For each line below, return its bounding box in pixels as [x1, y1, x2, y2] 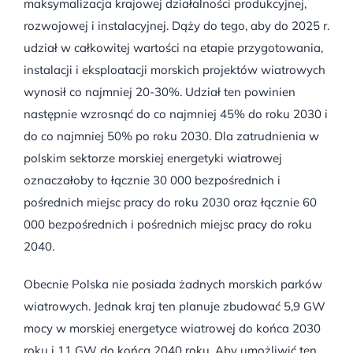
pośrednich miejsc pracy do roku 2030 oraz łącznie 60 [23, 194, 317, 210]
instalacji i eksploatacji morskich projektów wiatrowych [23, 61, 325, 77]
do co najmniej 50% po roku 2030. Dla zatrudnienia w [23, 128, 319, 143]
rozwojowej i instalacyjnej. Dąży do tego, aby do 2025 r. [23, 17, 329, 33]
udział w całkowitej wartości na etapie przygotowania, [23, 39, 323, 55]
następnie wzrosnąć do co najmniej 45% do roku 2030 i [23, 106, 328, 121]
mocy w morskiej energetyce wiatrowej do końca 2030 [23, 320, 321, 336]
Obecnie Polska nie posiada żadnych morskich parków [23, 276, 322, 292]
